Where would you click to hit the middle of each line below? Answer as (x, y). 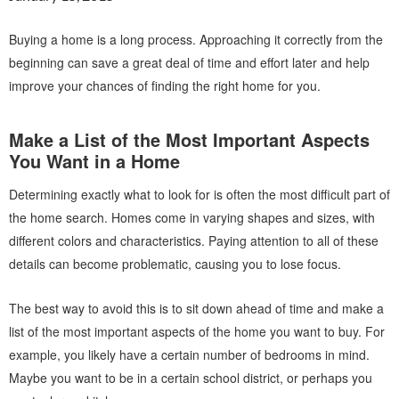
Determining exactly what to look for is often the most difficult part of (199, 194)
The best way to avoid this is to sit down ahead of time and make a (196, 308)
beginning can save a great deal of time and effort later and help (189, 62)
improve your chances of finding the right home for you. (165, 85)
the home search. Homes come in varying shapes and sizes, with (192, 217)
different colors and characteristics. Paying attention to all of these (194, 240)
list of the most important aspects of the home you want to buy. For (197, 331)
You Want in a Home (94, 161)
